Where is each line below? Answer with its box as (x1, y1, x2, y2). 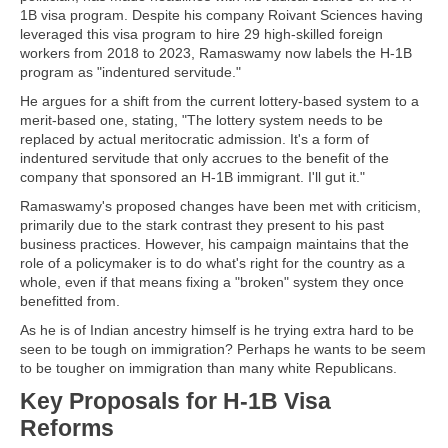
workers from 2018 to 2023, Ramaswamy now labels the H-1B (20, 45, 412, 61)
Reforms (20, 415, 114, 441)
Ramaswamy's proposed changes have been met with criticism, (20, 198, 421, 214)
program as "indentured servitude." (20, 64, 241, 80)
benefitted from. (20, 293, 120, 309)
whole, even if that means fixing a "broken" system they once (20, 274, 404, 290)
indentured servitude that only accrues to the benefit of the (20, 150, 389, 166)
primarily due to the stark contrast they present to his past (20, 217, 384, 233)
